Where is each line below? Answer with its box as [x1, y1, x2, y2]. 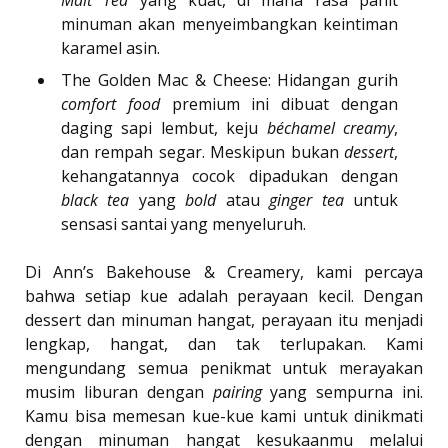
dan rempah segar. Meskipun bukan [61, 141, 344, 164]
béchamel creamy [266, 117, 395, 140]
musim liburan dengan [25, 381, 213, 404]
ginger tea [269, 189, 344, 212]
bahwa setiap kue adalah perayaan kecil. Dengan [25, 285, 423, 308]
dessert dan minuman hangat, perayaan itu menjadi [25, 309, 423, 332]
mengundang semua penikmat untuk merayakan [25, 357, 423, 380]
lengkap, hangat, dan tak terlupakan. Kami [25, 333, 423, 356]
